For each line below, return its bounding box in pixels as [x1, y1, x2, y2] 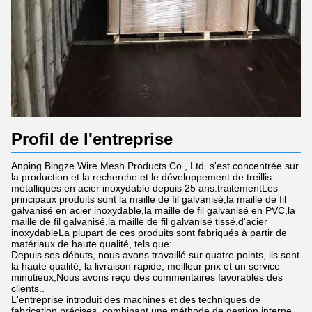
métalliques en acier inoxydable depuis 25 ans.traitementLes [11, 182, 278, 194]
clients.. [11, 283, 45, 295]
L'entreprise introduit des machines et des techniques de [11, 294, 260, 306]
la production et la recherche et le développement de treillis [11, 171, 272, 183]
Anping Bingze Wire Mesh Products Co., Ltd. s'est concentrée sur [11, 160, 299, 172]
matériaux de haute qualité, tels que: [11, 238, 172, 250]
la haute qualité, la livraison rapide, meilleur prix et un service [11, 260, 280, 272]
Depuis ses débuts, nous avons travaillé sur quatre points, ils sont [11, 249, 299, 261]
